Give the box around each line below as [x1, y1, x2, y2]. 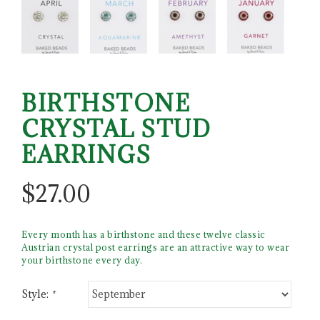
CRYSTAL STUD [21, 114, 211, 144]
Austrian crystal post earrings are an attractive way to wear [21, 241, 289, 253]
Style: [21, 287, 51, 301]
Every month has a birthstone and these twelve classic [21, 228, 266, 240]
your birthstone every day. [21, 254, 142, 266]
